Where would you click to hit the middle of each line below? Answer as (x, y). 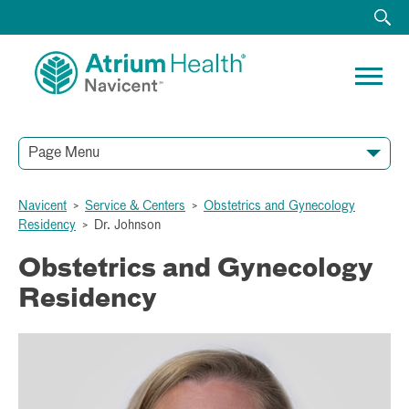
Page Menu (64, 153)
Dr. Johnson (127, 225)
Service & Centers (135, 206)
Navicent (42, 206)
